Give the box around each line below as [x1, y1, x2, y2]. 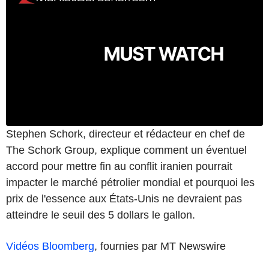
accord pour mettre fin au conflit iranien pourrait [6, 160, 232, 172]
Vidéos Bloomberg [6, 240, 94, 252]
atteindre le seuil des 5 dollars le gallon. [6, 208, 195, 221]
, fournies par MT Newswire [94, 240, 226, 252]
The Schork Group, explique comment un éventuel [6, 144, 247, 156]
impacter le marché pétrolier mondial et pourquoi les [6, 176, 255, 189]
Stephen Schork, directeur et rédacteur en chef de [6, 127, 245, 140]
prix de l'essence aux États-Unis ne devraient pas [6, 192, 242, 205]
